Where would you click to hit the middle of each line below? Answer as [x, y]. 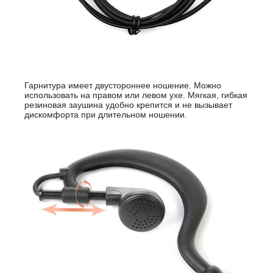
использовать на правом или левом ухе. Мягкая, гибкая [136, 95]
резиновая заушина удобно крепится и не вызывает [128, 105]
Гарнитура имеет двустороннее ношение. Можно [123, 85]
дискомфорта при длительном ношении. [106, 115]
